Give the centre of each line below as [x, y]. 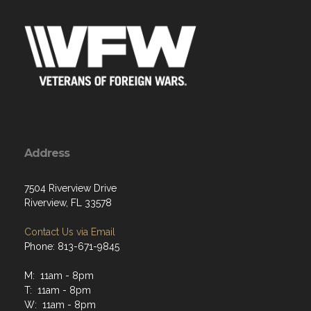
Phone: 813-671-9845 [72, 246]
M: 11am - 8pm [59, 275]
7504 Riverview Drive [70, 188]
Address [47, 153]
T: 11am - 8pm [58, 290]
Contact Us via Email [70, 232]
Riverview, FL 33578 [68, 202]
